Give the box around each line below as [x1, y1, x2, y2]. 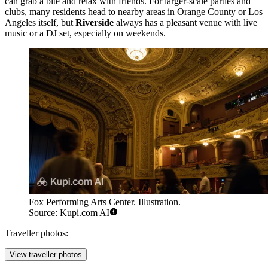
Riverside [75, 17, 114, 28]
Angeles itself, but [5, 17, 75, 28]
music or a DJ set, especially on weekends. [5, 28, 166, 38]
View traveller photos [10, 249, 82, 259]
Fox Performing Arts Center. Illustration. [29, 196, 181, 207]
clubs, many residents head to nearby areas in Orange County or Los [5, 6, 263, 17]
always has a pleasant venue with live [114, 17, 257, 28]
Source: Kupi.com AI [29, 207, 109, 218]
